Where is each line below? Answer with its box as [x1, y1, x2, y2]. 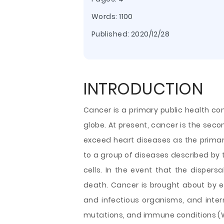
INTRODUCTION [83, 77, 203, 100]
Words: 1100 [91, 11, 133, 21]
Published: [91, 29, 131, 39]
